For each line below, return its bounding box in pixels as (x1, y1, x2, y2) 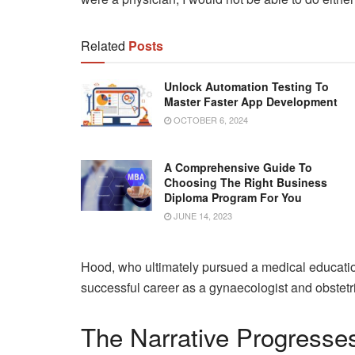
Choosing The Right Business (164, 174, 327, 190)
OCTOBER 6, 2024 (171, 113, 248, 126)
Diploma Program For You (164, 189, 302, 205)
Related (81, 36, 125, 55)
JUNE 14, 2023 (171, 208, 232, 222)
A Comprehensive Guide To (164, 158, 312, 175)
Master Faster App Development (164, 93, 338, 109)
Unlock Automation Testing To (164, 78, 329, 94)
